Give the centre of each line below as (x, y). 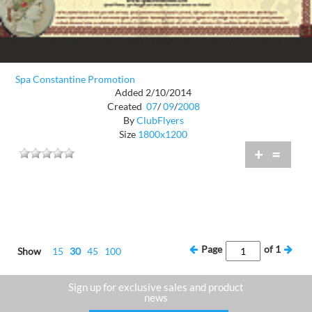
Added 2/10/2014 (153, 93)
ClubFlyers (160, 120)
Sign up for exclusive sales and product (156, 287)
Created (125, 107)
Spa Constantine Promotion (75, 79)
